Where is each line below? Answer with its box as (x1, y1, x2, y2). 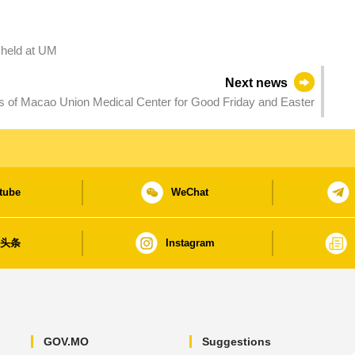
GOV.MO (43, 334, 89, 348)
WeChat (171, 186, 209, 199)
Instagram (165, 237, 215, 250)
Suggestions (201, 334, 271, 348)
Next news (225, 75, 288, 90)
